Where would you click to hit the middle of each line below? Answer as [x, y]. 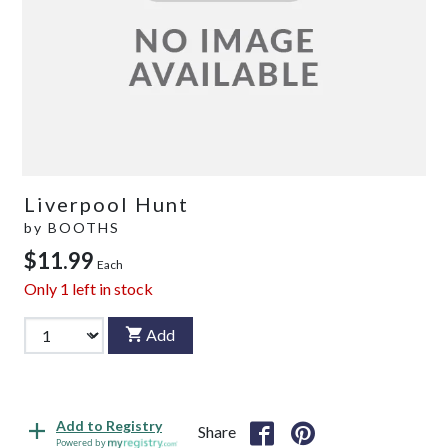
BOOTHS [84, 227]
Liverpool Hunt [106, 203]
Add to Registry [109, 426]
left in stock [111, 288]
